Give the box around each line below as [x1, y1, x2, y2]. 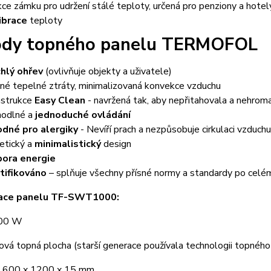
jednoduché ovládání [34, 108, 131, 122]
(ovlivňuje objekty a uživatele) [42, 64, 172, 78]
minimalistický [34, 137, 101, 151]
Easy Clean [34, 93, 85, 107]
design [100, 137, 131, 151]
